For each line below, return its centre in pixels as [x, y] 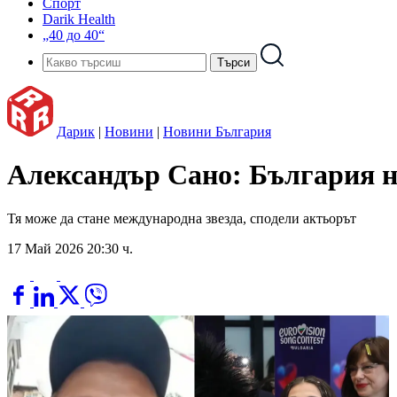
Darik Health [79, 19]
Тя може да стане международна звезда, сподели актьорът [182, 218]
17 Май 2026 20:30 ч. [70, 248]
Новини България [217, 132]
